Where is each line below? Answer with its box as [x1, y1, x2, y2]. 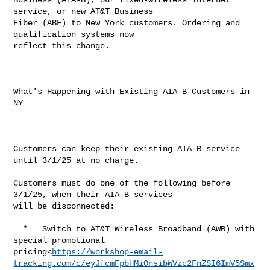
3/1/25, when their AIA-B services [13, 189, 178, 199]
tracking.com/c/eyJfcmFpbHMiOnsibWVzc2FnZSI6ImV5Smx [13, 258, 255, 268]
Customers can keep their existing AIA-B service [13, 143, 240, 154]
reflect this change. [13, 40, 110, 51]
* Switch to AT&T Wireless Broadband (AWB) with [13, 224, 24, 234]
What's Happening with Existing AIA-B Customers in [13, 86, 250, 96]
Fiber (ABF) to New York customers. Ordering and [13, 17, 240, 28]
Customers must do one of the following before [13, 178, 231, 188]
